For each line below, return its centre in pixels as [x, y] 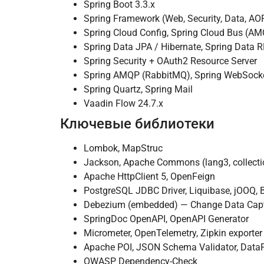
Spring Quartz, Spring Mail [138, 90]
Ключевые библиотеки [137, 124]
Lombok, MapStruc [123, 148]
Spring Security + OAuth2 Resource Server [170, 61]
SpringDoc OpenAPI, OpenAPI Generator [166, 219]
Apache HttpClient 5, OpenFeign [149, 177]
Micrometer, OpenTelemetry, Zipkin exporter [173, 233]
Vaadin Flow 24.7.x [123, 104]
